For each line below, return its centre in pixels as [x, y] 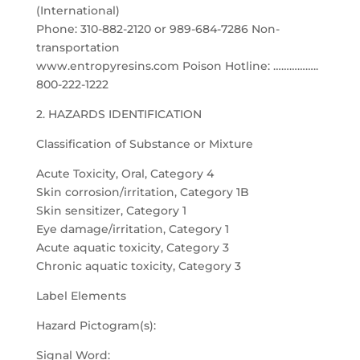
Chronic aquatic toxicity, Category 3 [138, 266]
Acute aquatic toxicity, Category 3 [132, 247]
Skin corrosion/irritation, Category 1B [142, 192]
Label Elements [81, 296]
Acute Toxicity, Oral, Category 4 [125, 174]
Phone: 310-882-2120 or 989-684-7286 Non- [157, 29]
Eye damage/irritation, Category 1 [132, 229]
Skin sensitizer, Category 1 [111, 211]
